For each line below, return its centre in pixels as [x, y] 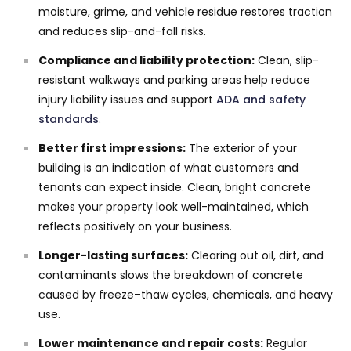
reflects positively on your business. [135, 226]
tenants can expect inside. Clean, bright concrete [175, 187]
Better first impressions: [112, 148]
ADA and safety [261, 99]
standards [69, 119]
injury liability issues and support [127, 99]
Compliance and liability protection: [147, 60]
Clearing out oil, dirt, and [256, 255]
